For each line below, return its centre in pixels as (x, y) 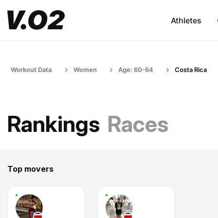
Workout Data (31, 70)
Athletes (186, 20)
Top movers (30, 169)
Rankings (54, 124)
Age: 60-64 (136, 70)
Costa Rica (191, 70)
